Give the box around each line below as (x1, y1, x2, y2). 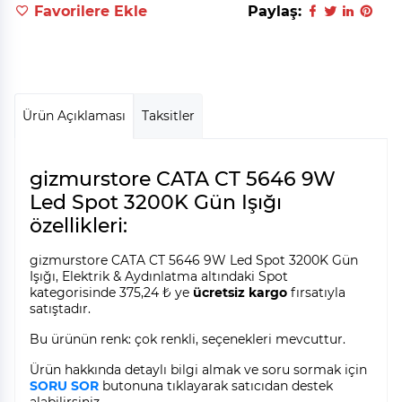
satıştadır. (30, 301, 91, 318)
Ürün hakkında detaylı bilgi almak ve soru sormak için (30, 362, 367, 379)
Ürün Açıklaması (22, 108, 126, 125)
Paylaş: (248, 3, 301, 21)
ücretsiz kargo (193, 284, 287, 301)
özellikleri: (30, 214, 127, 239)
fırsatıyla (287, 284, 345, 301)
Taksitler (142, 108, 195, 125)
